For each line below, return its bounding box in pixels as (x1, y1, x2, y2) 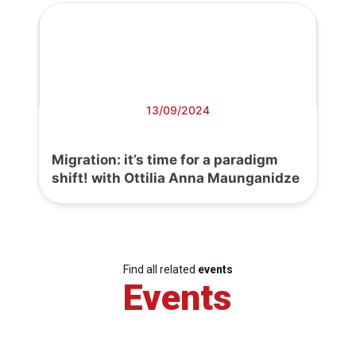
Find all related (123, 262, 198, 276)
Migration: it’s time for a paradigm (52, 151, 278, 168)
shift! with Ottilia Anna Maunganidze (52, 169, 300, 186)
